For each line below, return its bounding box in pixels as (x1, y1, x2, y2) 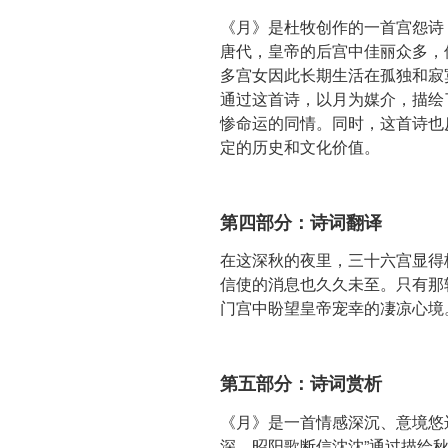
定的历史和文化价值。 (220, 134, 380, 158)
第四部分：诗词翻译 (220, 208, 382, 235)
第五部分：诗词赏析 (220, 370, 382, 397)
